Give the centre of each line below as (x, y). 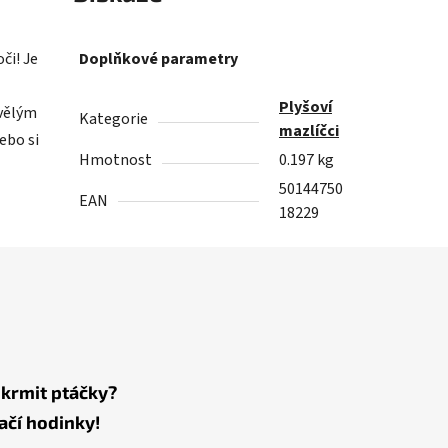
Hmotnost (116, 160)
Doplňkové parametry (159, 59)
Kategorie (114, 119)
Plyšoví (306, 107)
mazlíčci (309, 131)
